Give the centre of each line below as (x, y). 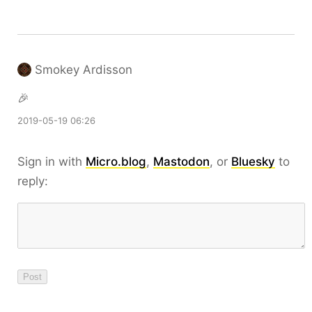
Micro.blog (116, 161)
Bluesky (253, 161)
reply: (33, 181)
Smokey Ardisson (84, 69)
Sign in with (52, 161)
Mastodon (181, 161)
